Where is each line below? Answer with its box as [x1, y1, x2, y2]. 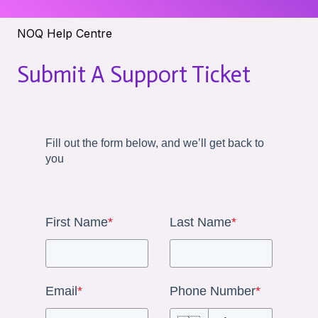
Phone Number [170, 283, 256, 298]
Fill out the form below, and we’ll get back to [45, 137, 264, 150]
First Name [45, 214, 108, 229]
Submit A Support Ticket [17, 60, 251, 88]
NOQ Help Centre [17, 26, 112, 40]
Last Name [170, 214, 231, 229]
